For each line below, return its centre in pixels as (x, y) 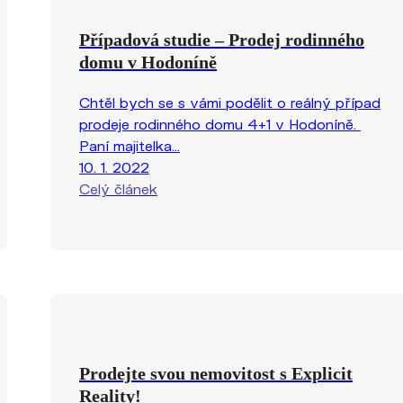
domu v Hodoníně (148, 62)
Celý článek (118, 188)
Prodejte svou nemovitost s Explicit (216, 373)
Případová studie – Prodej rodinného (222, 39)
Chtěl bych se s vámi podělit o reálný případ (230, 102)
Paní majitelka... (130, 145)
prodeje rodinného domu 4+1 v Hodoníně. (220, 123)
